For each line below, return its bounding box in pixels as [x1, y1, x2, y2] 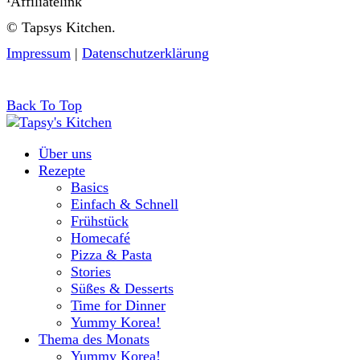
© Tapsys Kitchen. [6, 18, 116, 35]
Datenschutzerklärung [82, 44, 209, 61]
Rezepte [39, 162, 85, 178]
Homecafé [71, 229, 130, 246]
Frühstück [71, 212, 129, 229]
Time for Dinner [71, 297, 166, 313]
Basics [71, 178, 108, 195]
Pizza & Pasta [71, 246, 152, 263]
